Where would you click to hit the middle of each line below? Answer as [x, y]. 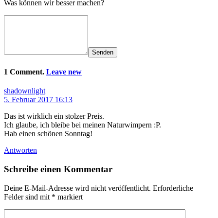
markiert [69, 197]
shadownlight [25, 91]
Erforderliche [173, 188]
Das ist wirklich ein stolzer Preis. [54, 116]
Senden [103, 52]
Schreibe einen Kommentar [58, 169]
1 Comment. [25, 72]
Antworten [20, 150]
